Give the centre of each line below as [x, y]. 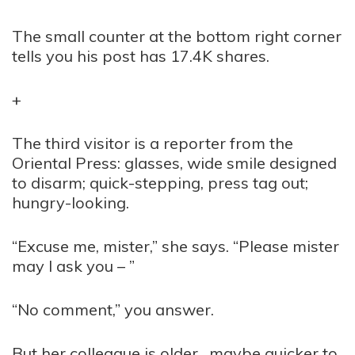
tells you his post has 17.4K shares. [141, 56]
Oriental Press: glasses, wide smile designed [174, 163]
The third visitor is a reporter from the [153, 143]
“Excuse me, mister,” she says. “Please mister [176, 246]
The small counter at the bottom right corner [177, 36]
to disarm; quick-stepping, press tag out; [160, 183]
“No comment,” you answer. [113, 309]
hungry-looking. [71, 202]
